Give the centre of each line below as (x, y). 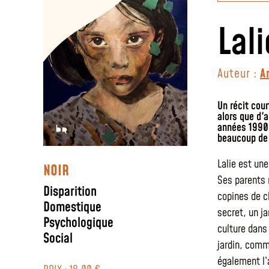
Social (58, 238)
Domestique (72, 207)
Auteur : (239, 74)
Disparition (70, 192)
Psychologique (78, 223)
